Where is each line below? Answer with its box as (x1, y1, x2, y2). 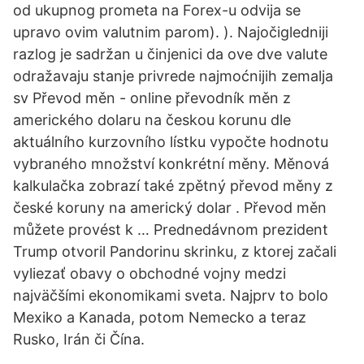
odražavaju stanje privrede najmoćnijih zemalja (13, 67, 333, 84)
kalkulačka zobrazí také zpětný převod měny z (13, 177, 333, 194)
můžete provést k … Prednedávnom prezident (13, 221, 328, 238)
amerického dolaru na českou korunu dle (13, 111, 291, 128)
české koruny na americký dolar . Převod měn (13, 199, 327, 216)
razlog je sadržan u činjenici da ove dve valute (13, 45, 327, 63)
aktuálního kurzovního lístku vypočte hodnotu (13, 133, 328, 150)
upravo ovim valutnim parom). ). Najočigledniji (13, 24, 328, 41)
